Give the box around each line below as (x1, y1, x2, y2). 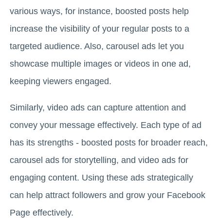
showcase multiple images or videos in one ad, (10, 59, 191, 69)
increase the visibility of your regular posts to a (10, 24, 189, 34)
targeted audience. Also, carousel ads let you (10, 41, 184, 52)
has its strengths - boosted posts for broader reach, (10, 138, 208, 148)
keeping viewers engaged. (10, 76, 111, 87)
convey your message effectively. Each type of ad (10, 120, 201, 130)
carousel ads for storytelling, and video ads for (10, 155, 188, 165)
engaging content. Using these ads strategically (10, 173, 193, 183)
